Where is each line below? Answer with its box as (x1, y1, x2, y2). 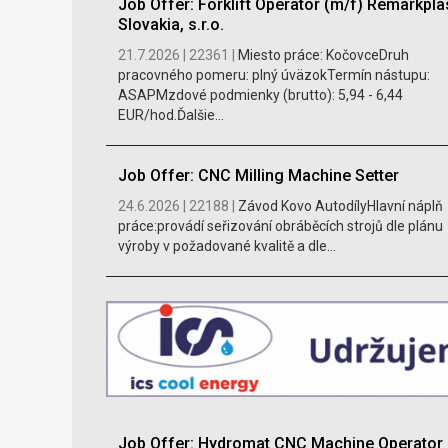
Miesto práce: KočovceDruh (237, 46, 409, 63)
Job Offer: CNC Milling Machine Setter (117, 165, 399, 185)
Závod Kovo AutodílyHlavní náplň (237, 197, 443, 214)
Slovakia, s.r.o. (117, 14, 224, 34)
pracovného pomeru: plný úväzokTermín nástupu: (117, 66, 430, 83)
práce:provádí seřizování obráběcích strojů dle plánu (117, 217, 443, 234)
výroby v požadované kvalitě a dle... (117, 237, 336, 254)
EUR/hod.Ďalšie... (117, 106, 224, 123)
